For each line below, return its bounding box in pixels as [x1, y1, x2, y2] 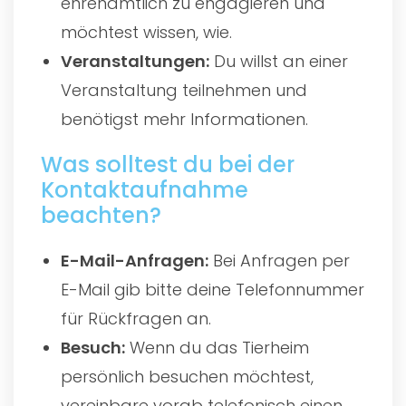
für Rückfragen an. [61, 306, 212, 330]
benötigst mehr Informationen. [61, 107, 309, 130]
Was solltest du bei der [41, 149, 295, 179]
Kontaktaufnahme [41, 174, 248, 205]
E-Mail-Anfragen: [61, 248, 209, 272]
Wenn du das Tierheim [125, 335, 310, 359]
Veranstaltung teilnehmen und [61, 78, 308, 101]
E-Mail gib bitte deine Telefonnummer [61, 277, 365, 301]
